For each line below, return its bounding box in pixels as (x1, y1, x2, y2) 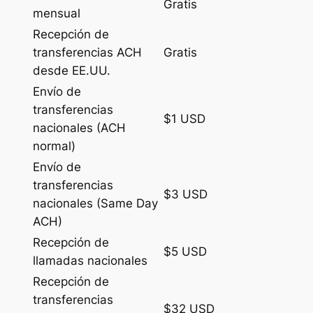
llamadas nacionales (32, 253, 147, 268)
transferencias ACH (32, 45, 142, 59)
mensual (32, 6, 80, 20)
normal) (32, 138, 75, 153)
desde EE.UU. (32, 63, 110, 78)
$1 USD (163, 111, 205, 126)
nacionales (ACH (32, 120, 126, 135)
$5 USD (163, 244, 207, 259)
